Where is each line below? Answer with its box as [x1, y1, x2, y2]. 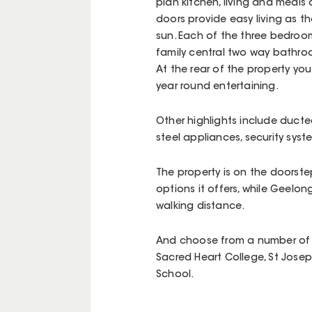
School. [156, 270, 194, 281]
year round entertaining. [156, 82, 279, 93]
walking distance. [156, 202, 245, 212]
